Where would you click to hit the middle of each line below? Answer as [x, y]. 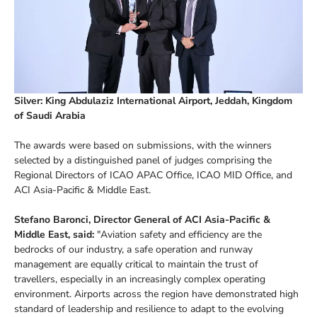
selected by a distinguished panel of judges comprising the [143, 160]
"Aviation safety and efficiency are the [178, 234]
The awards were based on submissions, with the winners [143, 145]
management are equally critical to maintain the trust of [136, 264]
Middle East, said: [54, 234]
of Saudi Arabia [50, 115]
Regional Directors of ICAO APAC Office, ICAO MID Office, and [153, 175]
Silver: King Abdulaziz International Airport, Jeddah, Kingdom [153, 100]
